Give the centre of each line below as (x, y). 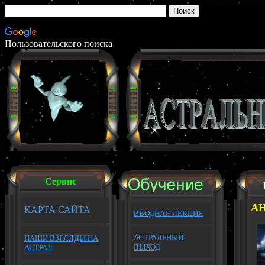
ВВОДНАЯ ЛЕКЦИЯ (169, 213)
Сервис (60, 181)
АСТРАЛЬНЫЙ (159, 237)
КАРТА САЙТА (57, 210)
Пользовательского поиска (59, 43)
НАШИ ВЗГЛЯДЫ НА (61, 238)
